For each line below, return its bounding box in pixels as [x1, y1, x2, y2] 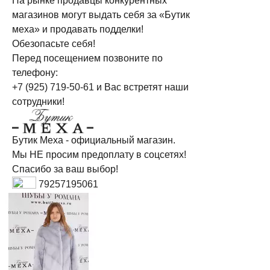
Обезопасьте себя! [12, 39, 95, 49]
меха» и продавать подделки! [12, 24, 143, 34]
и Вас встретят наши [94, 82, 189, 92]
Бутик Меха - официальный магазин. [12, 135, 175, 146]
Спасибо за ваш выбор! [12, 164, 118, 175]
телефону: [12, 67, 58, 78]
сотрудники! [12, 96, 64, 107]
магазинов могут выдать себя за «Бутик [12, 10, 190, 20]
